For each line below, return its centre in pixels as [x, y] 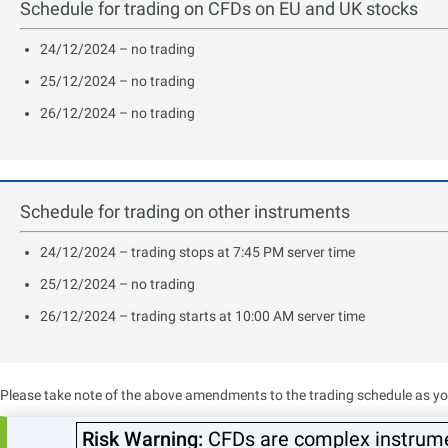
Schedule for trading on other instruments [185, 211]
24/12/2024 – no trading [117, 48]
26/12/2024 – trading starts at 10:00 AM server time [202, 315]
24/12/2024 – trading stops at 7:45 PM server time [197, 251]
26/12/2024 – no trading [117, 112]
